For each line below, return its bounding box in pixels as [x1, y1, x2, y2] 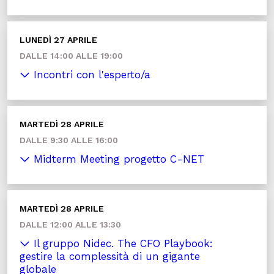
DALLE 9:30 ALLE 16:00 [20, 135, 118, 146]
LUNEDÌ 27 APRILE [20, 35, 97, 45]
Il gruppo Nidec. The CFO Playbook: [30, 237, 213, 250]
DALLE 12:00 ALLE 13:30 [20, 220, 121, 230]
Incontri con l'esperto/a [30, 68, 150, 81]
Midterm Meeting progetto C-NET [30, 153, 204, 166]
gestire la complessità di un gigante [20, 250, 200, 263]
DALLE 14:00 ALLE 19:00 [20, 51, 123, 61]
